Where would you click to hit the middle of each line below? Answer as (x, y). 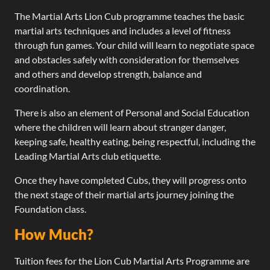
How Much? (54, 234)
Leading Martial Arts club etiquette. (88, 155)
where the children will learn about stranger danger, (120, 127)
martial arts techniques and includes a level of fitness (123, 30)
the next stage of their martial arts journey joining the (124, 194)
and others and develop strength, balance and (108, 74)
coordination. (42, 88)
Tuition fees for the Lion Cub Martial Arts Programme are (132, 260)
